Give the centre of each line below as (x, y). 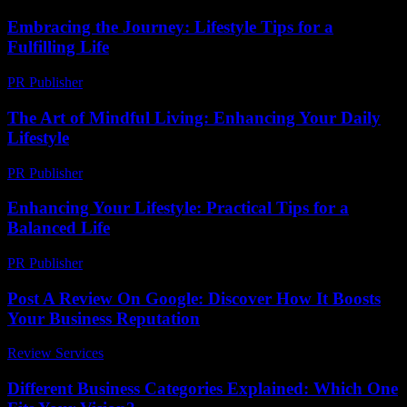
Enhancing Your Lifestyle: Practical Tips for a (178, 208)
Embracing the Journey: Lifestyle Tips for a (170, 27)
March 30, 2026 (158, 353)
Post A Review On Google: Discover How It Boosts (194, 298)
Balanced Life (59, 228)
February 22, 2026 (144, 83)
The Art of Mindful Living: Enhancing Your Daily (194, 117)
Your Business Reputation (104, 318)
